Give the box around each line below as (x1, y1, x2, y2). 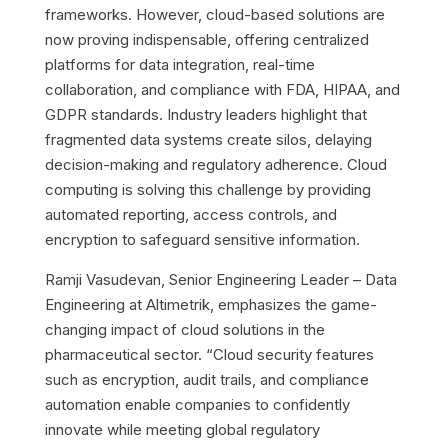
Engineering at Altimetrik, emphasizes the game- (44, 294, 377, 314)
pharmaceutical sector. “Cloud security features (44, 344, 374, 364)
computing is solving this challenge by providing (44, 179, 371, 199)
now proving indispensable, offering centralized (44, 29, 369, 49)
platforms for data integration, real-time (44, 54, 315, 74)
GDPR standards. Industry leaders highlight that (44, 104, 367, 124)
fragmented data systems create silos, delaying (44, 129, 372, 149)
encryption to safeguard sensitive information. (44, 229, 360, 249)
